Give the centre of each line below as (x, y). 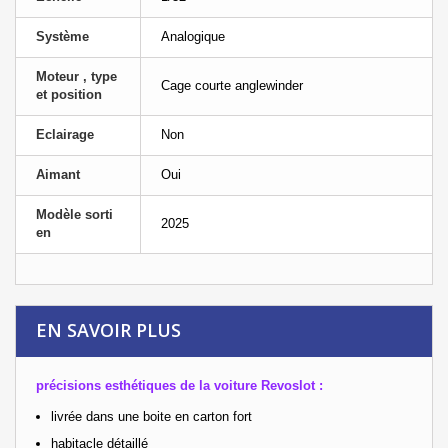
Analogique (193, 36)
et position (69, 94)
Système (62, 36)
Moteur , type (76, 76)
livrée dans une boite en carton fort (151, 416)
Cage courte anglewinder (232, 85)
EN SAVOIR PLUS (108, 329)
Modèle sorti (74, 214)
